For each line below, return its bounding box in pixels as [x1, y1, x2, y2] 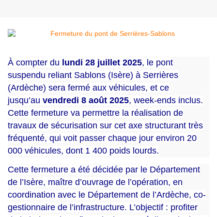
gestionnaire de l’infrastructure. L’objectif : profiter [8, 202, 198, 213]
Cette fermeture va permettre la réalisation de [8, 108, 183, 118]
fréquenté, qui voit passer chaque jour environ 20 [8, 133, 197, 143]
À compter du [8, 58, 60, 68]
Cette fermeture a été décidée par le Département [8, 165, 200, 175]
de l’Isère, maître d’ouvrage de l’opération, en [8, 177, 183, 187]
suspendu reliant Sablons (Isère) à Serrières [8, 70, 178, 80]
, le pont [142, 58, 173, 68]
